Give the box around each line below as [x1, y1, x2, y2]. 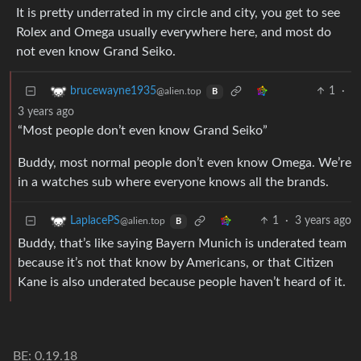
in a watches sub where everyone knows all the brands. [18, 176, 329, 189]
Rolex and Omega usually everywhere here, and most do [16, 26, 331, 39]
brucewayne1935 [70, 85, 156, 98]
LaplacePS [70, 215, 120, 227]
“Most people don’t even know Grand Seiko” [18, 124, 268, 138]
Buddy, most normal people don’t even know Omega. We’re [18, 156, 351, 170]
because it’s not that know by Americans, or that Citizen [18, 256, 334, 270]
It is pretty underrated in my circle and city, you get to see [16, 6, 340, 20]
